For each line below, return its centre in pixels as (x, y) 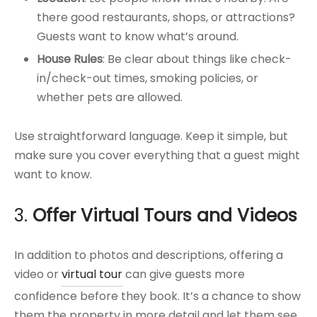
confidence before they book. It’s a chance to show (157, 296)
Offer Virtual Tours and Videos (165, 216)
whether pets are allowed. (109, 98)
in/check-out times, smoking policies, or (147, 79)
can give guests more (184, 275)
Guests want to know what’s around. (137, 37)
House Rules (69, 59)
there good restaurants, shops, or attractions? (166, 18)
